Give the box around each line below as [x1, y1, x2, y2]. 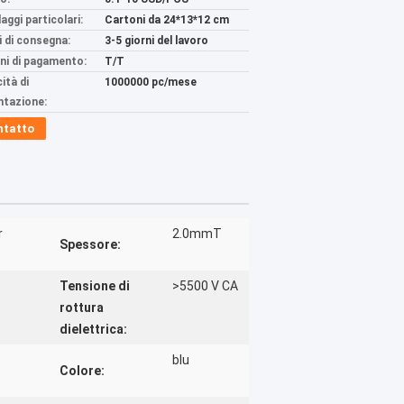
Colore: [60, 363, 105, 378]
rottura [60, 300, 104, 315]
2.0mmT [172, 226, 222, 241]
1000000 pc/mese [105, 76, 197, 88]
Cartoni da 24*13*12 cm [105, 14, 229, 26]
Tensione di [60, 279, 130, 293]
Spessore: [60, 237, 121, 252]
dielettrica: [60, 322, 127, 336]
